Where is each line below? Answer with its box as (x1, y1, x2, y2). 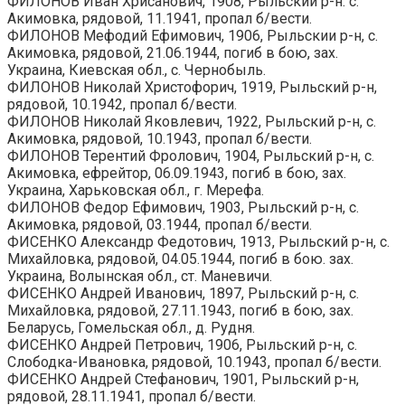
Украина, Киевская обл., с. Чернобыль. (7, 61, 266, 79)
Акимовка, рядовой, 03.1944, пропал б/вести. (7, 215, 312, 233)
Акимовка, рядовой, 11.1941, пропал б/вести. (7, 9, 312, 27)
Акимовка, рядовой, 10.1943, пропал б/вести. (7, 129, 312, 147)
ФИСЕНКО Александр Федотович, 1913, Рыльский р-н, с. (7, 232, 390, 250)
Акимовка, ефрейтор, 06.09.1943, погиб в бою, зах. (7, 164, 346, 182)
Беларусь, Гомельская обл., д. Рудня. (7, 318, 255, 336)
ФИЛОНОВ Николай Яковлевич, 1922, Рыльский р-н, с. (7, 112, 376, 130)
